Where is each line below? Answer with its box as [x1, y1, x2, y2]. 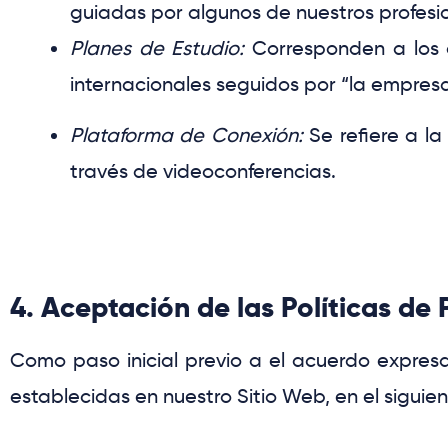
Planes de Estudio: [70, 36, 245, 61]
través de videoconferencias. [70, 159, 336, 184]
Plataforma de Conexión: [70, 123, 310, 148]
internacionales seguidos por [70, 72, 336, 97]
